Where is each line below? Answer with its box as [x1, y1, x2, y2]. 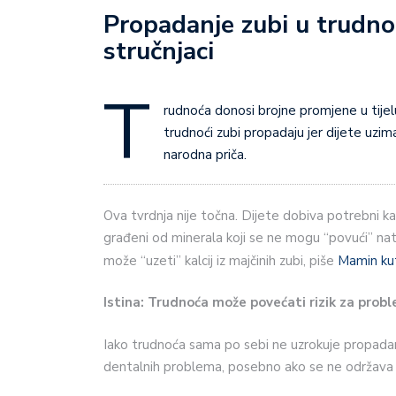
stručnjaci [103, 34, 214, 69]
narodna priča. [164, 146, 247, 164]
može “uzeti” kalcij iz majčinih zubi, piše [103, 251, 338, 270]
